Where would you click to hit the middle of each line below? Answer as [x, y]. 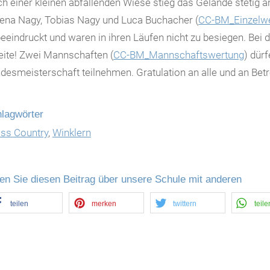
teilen [19, 204]
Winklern [72, 132]
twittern [185, 204]
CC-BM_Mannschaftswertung [179, 55]
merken [104, 204]
